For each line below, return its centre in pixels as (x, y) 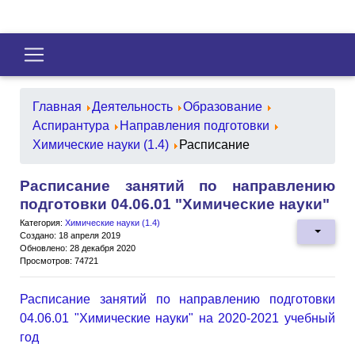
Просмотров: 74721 (59, 260)
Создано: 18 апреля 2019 (70, 235)
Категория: (42, 222)
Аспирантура (71, 125)
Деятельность (132, 106)
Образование (223, 106)
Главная (57, 106)
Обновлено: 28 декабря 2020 (78, 248)
